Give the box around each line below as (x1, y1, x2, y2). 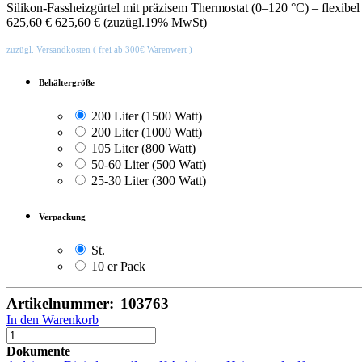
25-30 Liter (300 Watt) (91, 174, 206, 188)
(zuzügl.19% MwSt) (103, 15, 207, 30)
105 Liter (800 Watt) (91, 141, 196, 156)
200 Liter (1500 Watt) (91, 109, 202, 124)
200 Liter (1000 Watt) (91, 125, 202, 140)
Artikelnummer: (6, 295, 118, 313)
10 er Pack (91, 259, 145, 274)
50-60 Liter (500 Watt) (91, 158, 206, 172)
